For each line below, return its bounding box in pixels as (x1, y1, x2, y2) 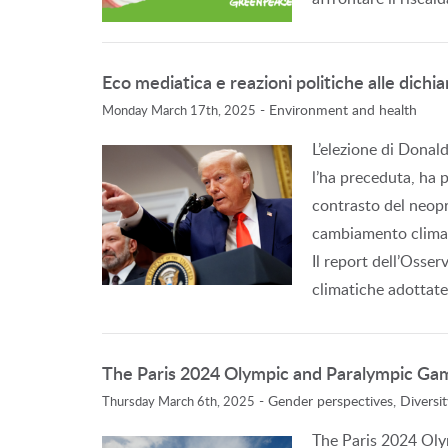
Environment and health (269, 100, 417, 119)
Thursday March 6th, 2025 (102, 392, 255, 410)
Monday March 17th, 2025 (102, 101, 256, 119)
